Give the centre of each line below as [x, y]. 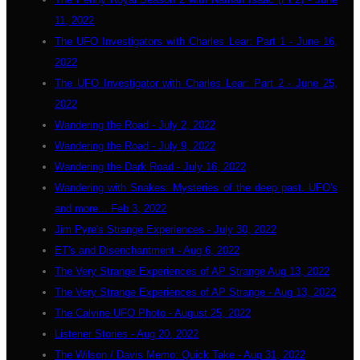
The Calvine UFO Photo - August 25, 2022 [153, 313]
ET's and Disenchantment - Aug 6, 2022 [147, 250]
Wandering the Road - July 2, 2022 [135, 125]
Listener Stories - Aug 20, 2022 [127, 334]
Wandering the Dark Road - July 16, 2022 [150, 167]
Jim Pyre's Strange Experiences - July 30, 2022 [166, 229]
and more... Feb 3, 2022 [110, 209]
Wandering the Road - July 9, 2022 [135, 146]
